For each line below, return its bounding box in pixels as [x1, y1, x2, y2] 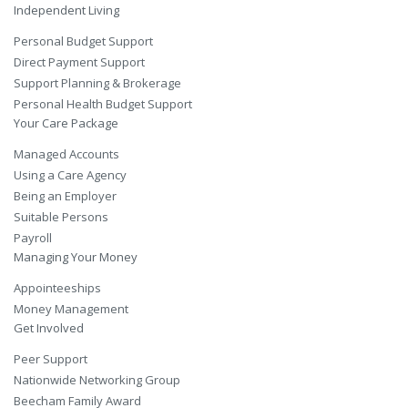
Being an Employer [14, 187, 117, 204]
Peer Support [14, 350, 87, 367]
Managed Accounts [14, 145, 119, 162]
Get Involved [14, 319, 84, 336]
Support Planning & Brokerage [14, 74, 181, 91]
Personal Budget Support [14, 32, 153, 49]
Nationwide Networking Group [14, 371, 180, 388]
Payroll [14, 229, 52, 246]
